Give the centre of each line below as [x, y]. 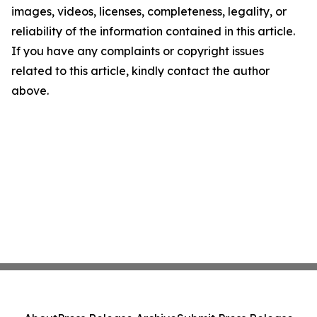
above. [30, 91]
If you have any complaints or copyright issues [138, 51]
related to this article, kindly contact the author [140, 71]
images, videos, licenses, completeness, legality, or [149, 12]
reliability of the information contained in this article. [153, 31]
